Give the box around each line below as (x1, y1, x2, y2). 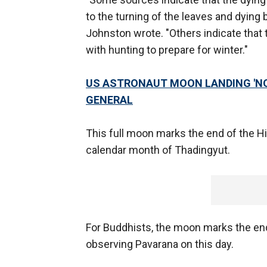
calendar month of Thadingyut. (86, 144, 232, 157)
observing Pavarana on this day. (86, 238, 234, 251)
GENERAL (86, 94, 133, 107)
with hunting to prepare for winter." (86, 44, 248, 57)
